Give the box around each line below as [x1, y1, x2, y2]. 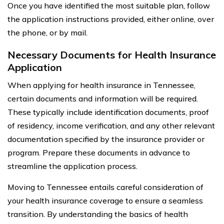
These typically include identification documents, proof [7, 106, 209, 117]
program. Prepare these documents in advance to [7, 147, 190, 157]
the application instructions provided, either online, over [7, 13, 214, 24]
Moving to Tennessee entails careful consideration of [7, 181, 203, 192]
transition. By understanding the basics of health [7, 208, 188, 219]
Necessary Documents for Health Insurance [7, 48, 216, 61]
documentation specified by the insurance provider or [7, 133, 204, 144]
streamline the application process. [7, 160, 137, 171]
